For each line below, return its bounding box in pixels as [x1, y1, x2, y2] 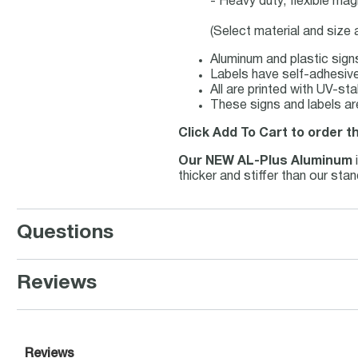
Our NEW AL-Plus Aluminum [178, 156, 352, 167]
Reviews [17, 274, 97, 292]
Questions [17, 224, 113, 242]
